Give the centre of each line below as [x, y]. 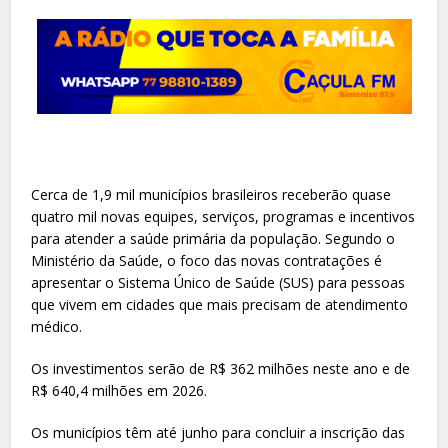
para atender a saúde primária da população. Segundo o [213, 238]
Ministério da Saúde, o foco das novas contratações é [207, 260]
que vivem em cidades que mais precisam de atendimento [220, 304]
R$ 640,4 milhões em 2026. [121, 390]
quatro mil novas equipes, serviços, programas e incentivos [223, 216]
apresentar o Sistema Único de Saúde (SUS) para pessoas [218, 282]
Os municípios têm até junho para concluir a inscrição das [218, 432]
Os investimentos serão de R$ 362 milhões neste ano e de [221, 368]
